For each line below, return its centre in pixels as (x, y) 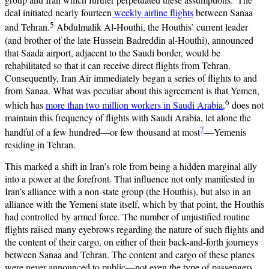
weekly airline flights (153, 13)
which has (25, 105)
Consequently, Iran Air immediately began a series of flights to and (131, 77)
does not (246, 105)
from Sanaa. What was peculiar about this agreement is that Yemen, (132, 90)
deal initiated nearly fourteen (58, 13)
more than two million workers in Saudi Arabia (134, 105)
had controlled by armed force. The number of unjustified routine (127, 217)
